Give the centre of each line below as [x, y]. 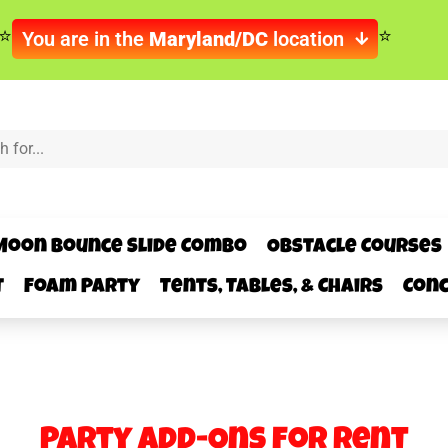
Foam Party [81, 288]
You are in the [85, 39]
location [305, 39]
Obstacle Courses [355, 248]
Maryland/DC [208, 39]
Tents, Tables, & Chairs [271, 288]
